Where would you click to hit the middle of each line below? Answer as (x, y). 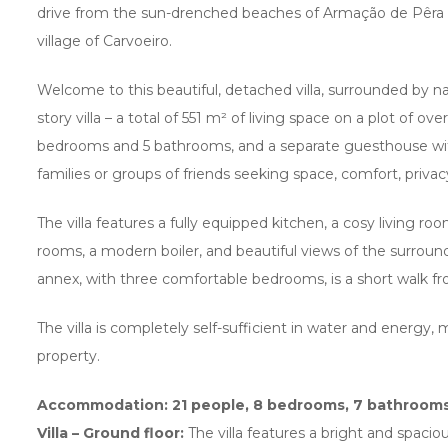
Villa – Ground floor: (110, 432)
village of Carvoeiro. (104, 40)
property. (68, 355)
